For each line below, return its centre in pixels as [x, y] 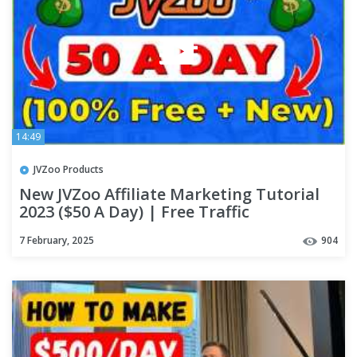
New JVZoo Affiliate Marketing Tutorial [169, 194]
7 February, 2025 [57, 240]
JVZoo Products [69, 169]
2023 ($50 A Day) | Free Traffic [134, 212]
